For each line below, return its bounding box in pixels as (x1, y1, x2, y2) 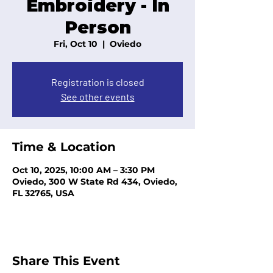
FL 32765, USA (12, 188, 74, 199)
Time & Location (12, 140, 116, 154)
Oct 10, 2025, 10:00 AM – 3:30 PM (12, 165, 155, 175)
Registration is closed (51, 76, 144, 88)
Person (64, 17, 131, 38)
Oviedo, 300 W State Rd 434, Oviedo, (12, 176, 177, 187)
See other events (60, 91, 135, 102)
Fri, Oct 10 (54, 38, 97, 49)
